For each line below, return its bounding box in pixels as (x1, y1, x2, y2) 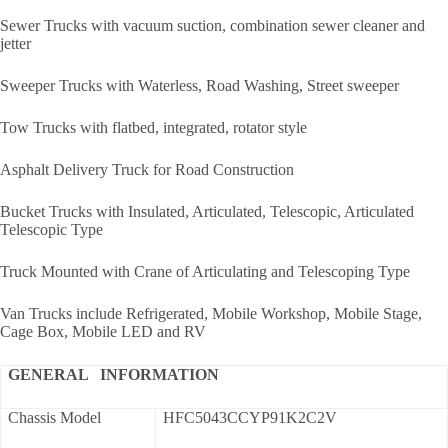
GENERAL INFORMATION (8, 366, 219, 384)
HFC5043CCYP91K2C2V (163, 409, 337, 427)
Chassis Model (8, 409, 101, 427)
